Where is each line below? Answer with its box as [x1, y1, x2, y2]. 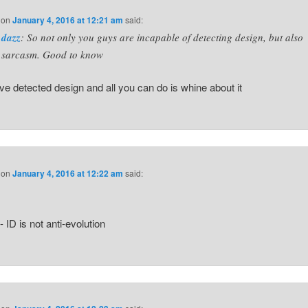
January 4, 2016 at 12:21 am [12, 13, 124, 26]
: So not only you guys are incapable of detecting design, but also [21, 30, 304, 44]
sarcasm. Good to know [1, 47, 104, 61]
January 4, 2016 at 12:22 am [12, 166, 124, 179]
